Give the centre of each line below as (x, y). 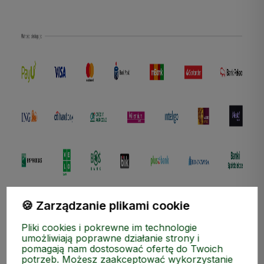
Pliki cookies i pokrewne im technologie (109, 227)
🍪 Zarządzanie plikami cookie (106, 206)
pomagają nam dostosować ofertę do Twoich (122, 249)
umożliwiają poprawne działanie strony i (110, 238)
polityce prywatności (109, 58)
